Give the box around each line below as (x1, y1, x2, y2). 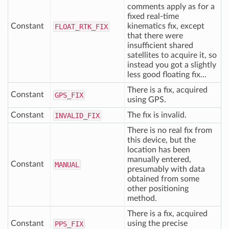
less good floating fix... (127, 71, 207, 79)
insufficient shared (127, 41, 193, 50)
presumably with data (127, 165, 205, 173)
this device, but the (127, 136, 196, 144)
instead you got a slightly (127, 61, 216, 69)
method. (127, 194, 157, 202)
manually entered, (127, 155, 191, 164)
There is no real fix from (127, 126, 212, 134)
